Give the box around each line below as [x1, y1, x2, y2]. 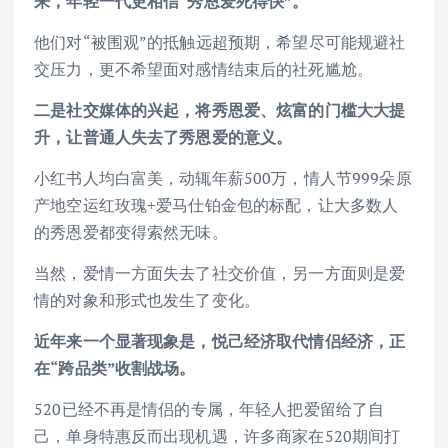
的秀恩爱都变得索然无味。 [34, 220, 228, 243]
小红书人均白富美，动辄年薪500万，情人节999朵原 [34, 166, 412, 189]
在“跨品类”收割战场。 [34, 357, 196, 380]
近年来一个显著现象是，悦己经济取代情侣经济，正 [34, 330, 406, 353]
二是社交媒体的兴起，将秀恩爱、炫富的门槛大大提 [34, 98, 406, 121]
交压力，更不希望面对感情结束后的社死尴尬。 [34, 57, 374, 80]
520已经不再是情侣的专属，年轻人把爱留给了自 [34, 398, 385, 421]
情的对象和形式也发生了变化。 [34, 289, 261, 311]
